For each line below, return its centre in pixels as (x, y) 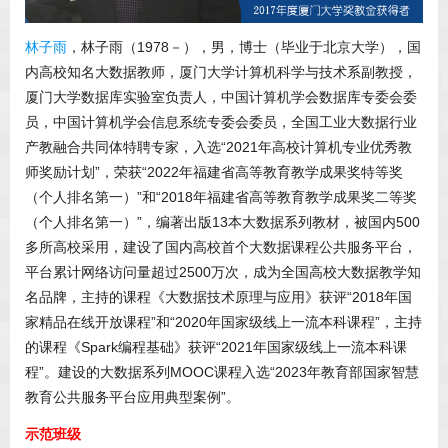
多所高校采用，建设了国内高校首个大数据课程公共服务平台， (221, 247)
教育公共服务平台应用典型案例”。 (132, 397)
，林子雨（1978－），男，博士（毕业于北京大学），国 (244, 47)
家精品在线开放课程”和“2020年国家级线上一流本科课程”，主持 (223, 322)
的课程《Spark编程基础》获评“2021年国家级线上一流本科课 (216, 347)
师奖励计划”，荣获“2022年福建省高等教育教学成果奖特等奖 (214, 172)
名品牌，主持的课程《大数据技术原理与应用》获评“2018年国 (218, 297)
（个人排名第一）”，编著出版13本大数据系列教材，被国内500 (222, 222)
